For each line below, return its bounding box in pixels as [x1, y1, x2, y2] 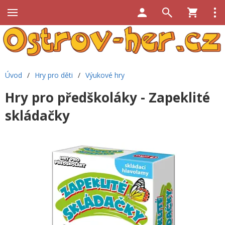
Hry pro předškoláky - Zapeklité [5, 88, 210, 106]
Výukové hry [85, 70, 125, 80]
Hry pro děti [35, 70, 73, 80]
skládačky [5, 106, 70, 125]
